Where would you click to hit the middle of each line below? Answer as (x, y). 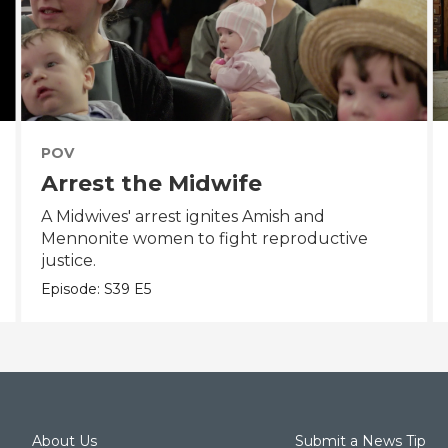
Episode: (72, 289)
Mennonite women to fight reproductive (204, 239)
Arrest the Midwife (151, 184)
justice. (68, 261)
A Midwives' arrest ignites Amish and (182, 217)
